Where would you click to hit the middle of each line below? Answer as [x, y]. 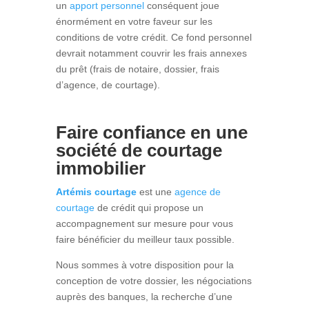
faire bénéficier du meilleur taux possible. [145, 239]
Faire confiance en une [151, 132]
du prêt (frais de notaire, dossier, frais [137, 69]
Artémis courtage [96, 191]
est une [154, 191]
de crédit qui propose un [149, 207]
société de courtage [139, 150]
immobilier [100, 168]
